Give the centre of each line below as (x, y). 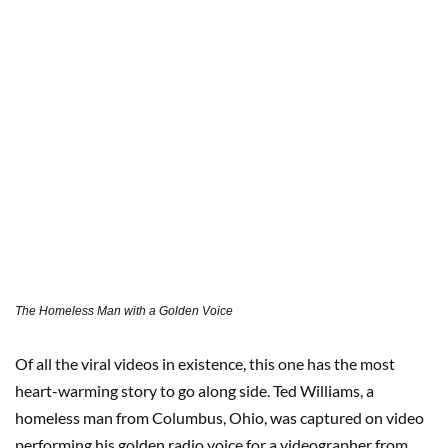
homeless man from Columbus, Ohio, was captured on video (219, 418)
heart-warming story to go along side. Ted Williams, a (194, 391)
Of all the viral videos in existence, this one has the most (205, 364)
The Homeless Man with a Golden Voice (124, 311)
